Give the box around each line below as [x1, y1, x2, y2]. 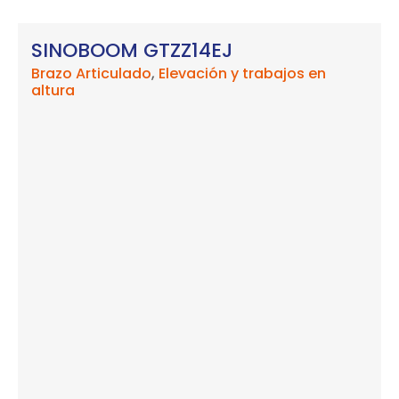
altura [31, 79, 75, 101]
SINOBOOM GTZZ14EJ [31, 36, 232, 64]
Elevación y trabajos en [159, 62, 326, 84]
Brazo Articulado [31, 62, 151, 84]
